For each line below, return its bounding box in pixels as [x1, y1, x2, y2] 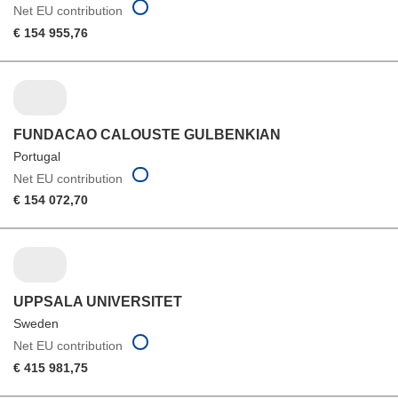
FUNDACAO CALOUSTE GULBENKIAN [13, 126, 281, 142]
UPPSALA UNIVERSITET [13, 294, 182, 310]
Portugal [13, 148, 60, 163]
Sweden [13, 316, 59, 331]
